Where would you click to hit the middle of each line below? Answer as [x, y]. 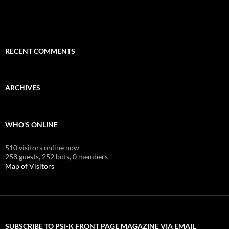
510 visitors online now [42, 147]
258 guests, [23, 156]
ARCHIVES [23, 87]
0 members [90, 156]
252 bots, [56, 156]
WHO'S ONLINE [31, 124]
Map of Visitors [30, 166]
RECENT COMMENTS [40, 51]
